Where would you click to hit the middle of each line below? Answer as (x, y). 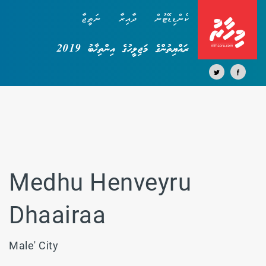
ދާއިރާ (127, 19)
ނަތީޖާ (91, 19)
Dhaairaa (57, 215)
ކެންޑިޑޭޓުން (172, 19)
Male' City (34, 246)
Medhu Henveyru (100, 183)
